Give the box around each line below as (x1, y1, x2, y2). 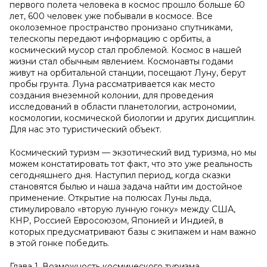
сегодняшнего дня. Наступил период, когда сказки (10, 170, 231, 181)
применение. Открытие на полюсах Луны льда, (10, 193, 211, 203)
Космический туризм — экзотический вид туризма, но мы (10, 147, 256, 158)
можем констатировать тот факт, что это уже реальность (10, 159, 252, 169)
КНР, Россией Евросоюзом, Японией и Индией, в (10, 215, 223, 226)
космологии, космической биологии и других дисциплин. (10, 113, 256, 123)
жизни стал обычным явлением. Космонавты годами (10, 56, 233, 67)
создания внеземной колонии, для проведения (10, 90, 213, 101)
